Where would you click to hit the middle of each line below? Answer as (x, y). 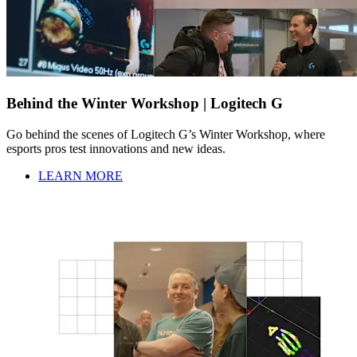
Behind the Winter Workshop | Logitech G (145, 103)
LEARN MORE (80, 175)
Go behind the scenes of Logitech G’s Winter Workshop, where (166, 134)
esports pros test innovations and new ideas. (116, 148)
